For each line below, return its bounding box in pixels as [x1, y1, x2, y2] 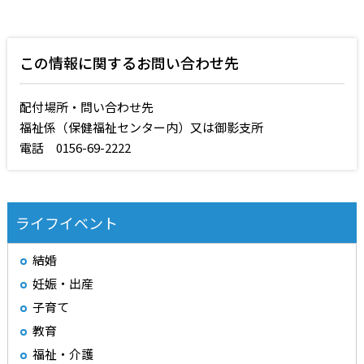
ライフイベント [15, 212, 118, 233]
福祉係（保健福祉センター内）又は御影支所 [19, 119, 263, 136]
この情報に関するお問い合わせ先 [19, 52, 239, 73]
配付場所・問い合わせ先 [19, 98, 154, 115]
